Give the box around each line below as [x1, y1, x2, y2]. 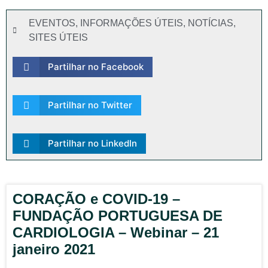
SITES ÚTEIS [29, 32, 88, 42]
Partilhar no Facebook [47, 61, 144, 72]
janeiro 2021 [13, 241, 95, 257]
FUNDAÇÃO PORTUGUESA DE [13, 208, 223, 224]
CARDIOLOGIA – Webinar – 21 [13, 224, 219, 240]
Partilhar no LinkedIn [47, 138, 137, 149]
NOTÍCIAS [188, 18, 233, 28]
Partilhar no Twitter [47, 99, 132, 111]
